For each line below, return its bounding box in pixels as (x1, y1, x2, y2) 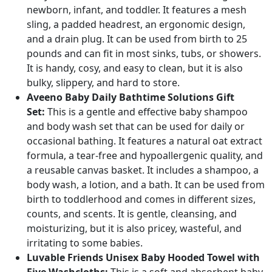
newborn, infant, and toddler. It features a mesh (27, 3, 246, 16)
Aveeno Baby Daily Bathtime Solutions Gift (27, 90, 234, 104)
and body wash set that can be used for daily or (27, 120, 245, 133)
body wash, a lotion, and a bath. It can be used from (27, 178, 265, 191)
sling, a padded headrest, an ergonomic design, (27, 18, 245, 31)
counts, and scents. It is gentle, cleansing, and (27, 207, 237, 220)
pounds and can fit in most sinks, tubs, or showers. (27, 47, 261, 60)
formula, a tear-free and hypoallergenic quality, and (27, 149, 263, 162)
